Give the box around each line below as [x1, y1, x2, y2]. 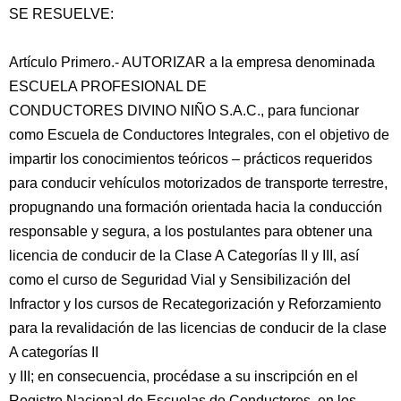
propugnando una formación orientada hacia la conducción [9, 200, 382, 215]
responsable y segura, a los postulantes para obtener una [9, 224, 372, 239]
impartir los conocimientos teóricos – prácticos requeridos [9, 151, 372, 166]
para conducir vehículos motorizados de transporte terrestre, [9, 175, 388, 191]
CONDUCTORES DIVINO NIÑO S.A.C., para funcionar [9, 103, 359, 118]
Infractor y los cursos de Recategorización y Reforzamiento [9, 296, 381, 311]
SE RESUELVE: [9, 6, 114, 21]
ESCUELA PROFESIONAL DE [9, 79, 207, 94]
